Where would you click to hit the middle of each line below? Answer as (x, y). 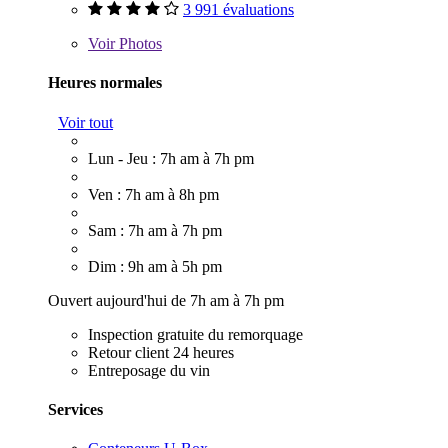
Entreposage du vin (149, 370)
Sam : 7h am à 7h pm (155, 230)
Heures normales (105, 83)
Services (75, 409)
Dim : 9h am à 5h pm (155, 266)
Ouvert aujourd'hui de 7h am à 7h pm (166, 300)
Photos (138, 44)
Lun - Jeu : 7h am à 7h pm (171, 158)
